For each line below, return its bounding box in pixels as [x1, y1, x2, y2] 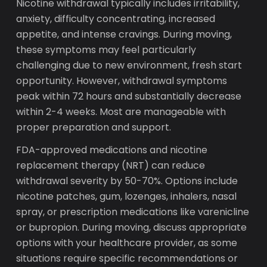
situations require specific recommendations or [16, 252, 238, 265]
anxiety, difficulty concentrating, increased [16, 12, 216, 26]
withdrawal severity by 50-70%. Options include [16, 174, 238, 188]
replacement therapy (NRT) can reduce [16, 159, 206, 172]
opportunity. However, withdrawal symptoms [16, 74, 228, 88]
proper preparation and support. [16, 120, 172, 134]
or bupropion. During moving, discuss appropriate [16, 221, 247, 234]
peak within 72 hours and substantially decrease [16, 89, 242, 103]
